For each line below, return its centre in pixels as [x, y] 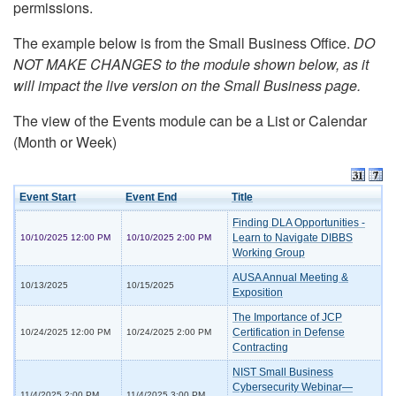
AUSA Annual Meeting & [290, 278]
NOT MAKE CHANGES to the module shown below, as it [191, 65]
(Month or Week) [65, 142]
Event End [151, 198]
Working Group [269, 253]
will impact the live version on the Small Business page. [187, 86]
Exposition [258, 293]
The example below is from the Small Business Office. [183, 43]
